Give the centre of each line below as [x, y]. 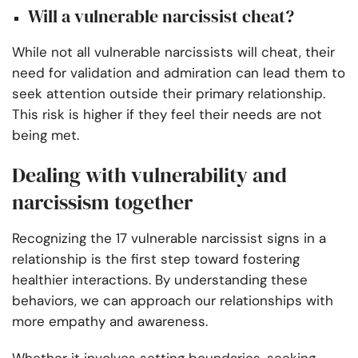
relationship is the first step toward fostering [156, 259]
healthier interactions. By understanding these [160, 280]
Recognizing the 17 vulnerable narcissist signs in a [169, 239]
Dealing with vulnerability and [149, 175]
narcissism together [102, 203]
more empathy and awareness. [112, 322]
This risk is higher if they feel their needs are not [167, 115]
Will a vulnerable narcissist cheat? [161, 16]
